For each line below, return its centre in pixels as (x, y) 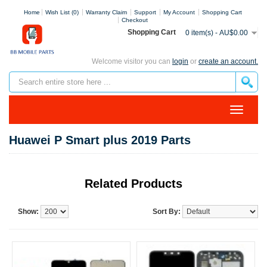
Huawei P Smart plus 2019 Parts (100, 140)
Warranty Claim (106, 12)
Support (145, 12)
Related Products (133, 184)
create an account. (228, 61)
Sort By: (167, 212)
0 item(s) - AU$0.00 (217, 33)
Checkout (134, 20)
